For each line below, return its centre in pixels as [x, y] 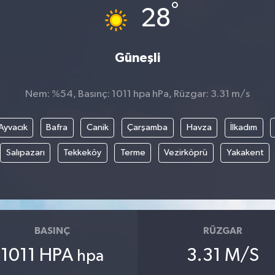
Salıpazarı [25, 152]
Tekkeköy [83, 152]
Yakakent [245, 152]
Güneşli [137, 58]
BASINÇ [52, 231]
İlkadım [244, 127]
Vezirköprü [186, 152]
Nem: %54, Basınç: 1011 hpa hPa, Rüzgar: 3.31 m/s [137, 95]
